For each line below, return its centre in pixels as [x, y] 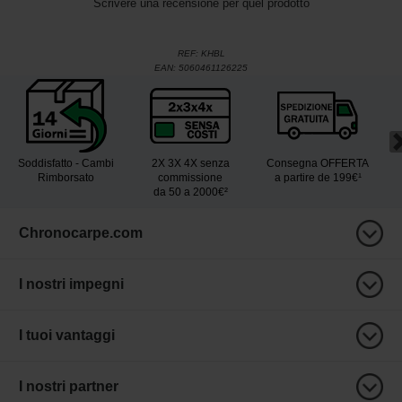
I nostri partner [69, 387]
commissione [190, 178]
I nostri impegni [71, 284]
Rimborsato [66, 178]
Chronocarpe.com [81, 233]
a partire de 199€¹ [318, 178]
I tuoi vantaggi [67, 336]
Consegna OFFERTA [318, 164]
